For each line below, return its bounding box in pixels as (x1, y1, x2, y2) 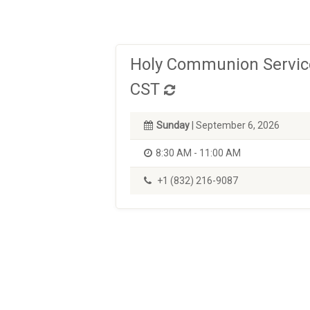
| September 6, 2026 (190, 120, 280, 131)
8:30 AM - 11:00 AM (156, 147, 241, 158)
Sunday (156, 120, 190, 131)
